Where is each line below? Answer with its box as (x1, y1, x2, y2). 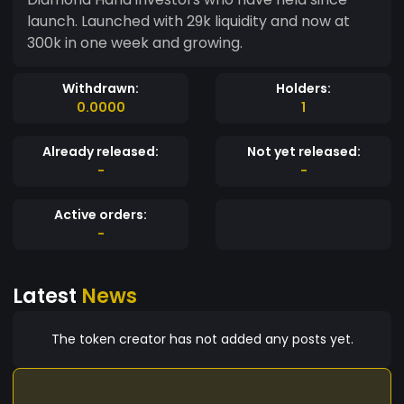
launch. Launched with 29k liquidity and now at (27, 10, 350, 32)
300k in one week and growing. (27, 32, 243, 53)
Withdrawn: (62, 78, 139, 97)
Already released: (42, 142, 159, 161)
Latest (13, 280, 81, 310)
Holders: (276, 78, 331, 97)
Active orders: (54, 205, 147, 224)
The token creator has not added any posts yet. (50, 329, 353, 348)
